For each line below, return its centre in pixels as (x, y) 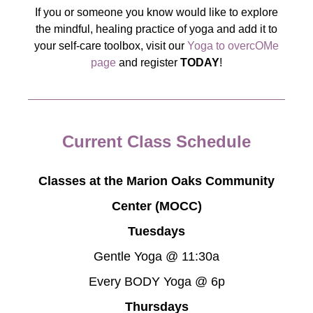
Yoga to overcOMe (233, 46)
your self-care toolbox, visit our (111, 46)
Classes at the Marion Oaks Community (156, 181)
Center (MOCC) (156, 206)
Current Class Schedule (156, 141)
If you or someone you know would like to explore (156, 12)
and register (148, 63)
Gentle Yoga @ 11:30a (156, 256)
